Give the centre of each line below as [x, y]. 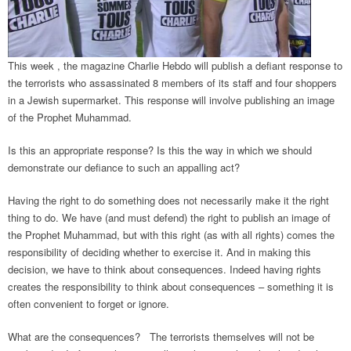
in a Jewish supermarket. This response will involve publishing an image [171, 100]
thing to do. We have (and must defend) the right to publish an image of [169, 217]
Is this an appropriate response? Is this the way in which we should [160, 150]
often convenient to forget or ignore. [89, 303]
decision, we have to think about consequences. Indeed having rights [165, 269]
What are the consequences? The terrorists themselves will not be [161, 336]
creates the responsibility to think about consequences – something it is [171, 286]
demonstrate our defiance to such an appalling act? [124, 167]
